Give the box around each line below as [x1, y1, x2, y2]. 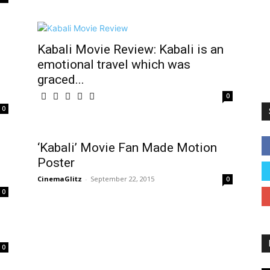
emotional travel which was [37, 57, 190, 72]
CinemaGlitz [37, 174, 82, 183]
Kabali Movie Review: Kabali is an [37, 42, 224, 57]
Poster [37, 155, 75, 170]
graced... [37, 72, 84, 87]
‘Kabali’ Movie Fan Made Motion [37, 140, 217, 155]
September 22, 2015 [90, 174, 154, 183]
